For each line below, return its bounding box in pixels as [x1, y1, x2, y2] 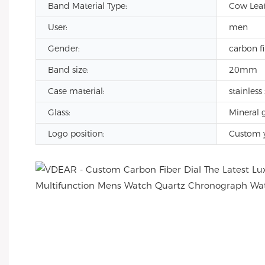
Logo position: [48, 128, 105, 139]
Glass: [48, 107, 70, 118]
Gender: [48, 43, 80, 54]
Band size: [48, 64, 89, 75]
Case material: [48, 86, 105, 96]
